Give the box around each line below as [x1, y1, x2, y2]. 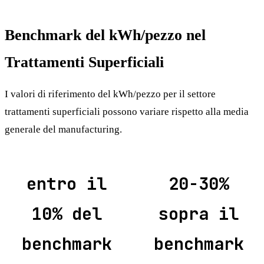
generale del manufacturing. [5, 124, 122, 136]
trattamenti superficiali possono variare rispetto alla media [5, 106, 249, 118]
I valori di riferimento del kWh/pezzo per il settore [5, 88, 216, 100]
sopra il [159, 203, 239, 226]
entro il [27, 173, 107, 196]
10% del [31, 203, 102, 226]
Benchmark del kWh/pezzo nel [5, 26, 206, 44]
